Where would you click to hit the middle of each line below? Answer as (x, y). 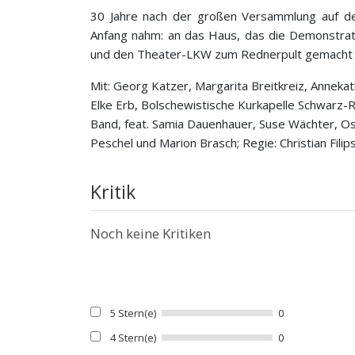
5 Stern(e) (133, 313)
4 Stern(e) (133, 337)
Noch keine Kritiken (151, 233)
